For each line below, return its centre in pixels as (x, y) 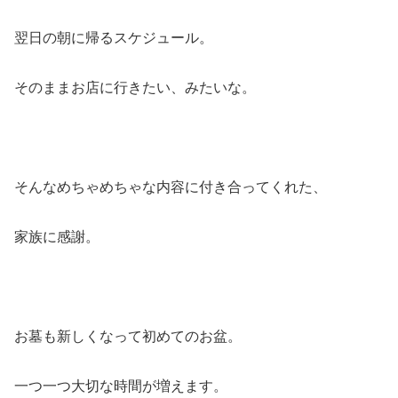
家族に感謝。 (57, 237)
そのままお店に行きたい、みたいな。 (135, 88)
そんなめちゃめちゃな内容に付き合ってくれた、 (171, 187)
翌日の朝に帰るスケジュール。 (114, 38)
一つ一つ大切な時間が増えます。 (121, 386)
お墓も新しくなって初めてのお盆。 (128, 337)
